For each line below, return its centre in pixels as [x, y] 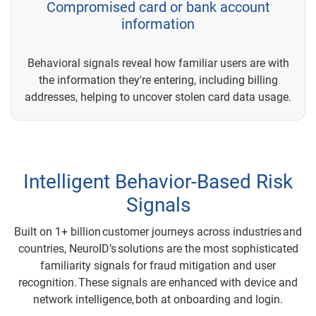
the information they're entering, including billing [158, 80]
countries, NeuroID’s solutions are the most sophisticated [158, 248]
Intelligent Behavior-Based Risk [158, 181]
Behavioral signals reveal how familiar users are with [158, 63]
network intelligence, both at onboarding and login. [158, 299]
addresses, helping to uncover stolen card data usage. [158, 97]
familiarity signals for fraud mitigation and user [158, 265]
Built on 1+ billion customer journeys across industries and [158, 231]
